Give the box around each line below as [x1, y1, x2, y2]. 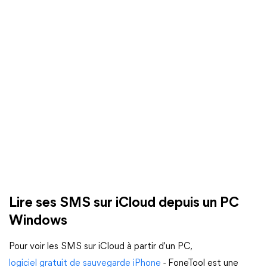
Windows [9, 214, 67, 228]
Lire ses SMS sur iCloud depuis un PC [9, 196, 239, 210]
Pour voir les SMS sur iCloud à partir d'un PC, [9, 242, 191, 252]
